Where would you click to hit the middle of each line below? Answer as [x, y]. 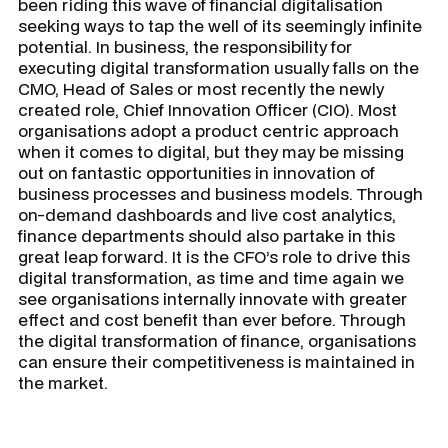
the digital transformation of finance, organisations [217, 340]
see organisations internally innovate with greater [212, 298]
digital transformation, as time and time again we [211, 277]
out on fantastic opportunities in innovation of [196, 172]
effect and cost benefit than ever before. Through [212, 319]
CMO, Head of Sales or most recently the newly [201, 88]
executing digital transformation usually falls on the [218, 67]
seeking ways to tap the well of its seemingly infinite [220, 25]
